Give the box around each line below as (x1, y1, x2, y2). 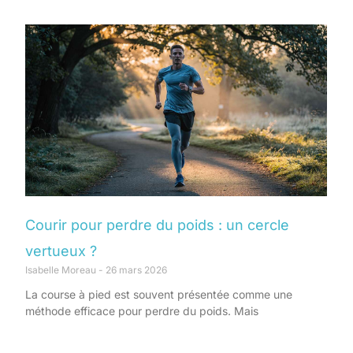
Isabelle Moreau (25, 264, 98, 277)
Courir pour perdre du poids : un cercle (25, 217, 289, 234)
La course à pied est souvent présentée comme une (25, 288, 292, 302)
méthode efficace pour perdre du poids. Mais (25, 304, 258, 318)
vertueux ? (25, 243, 97, 260)
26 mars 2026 (103, 264, 167, 277)
